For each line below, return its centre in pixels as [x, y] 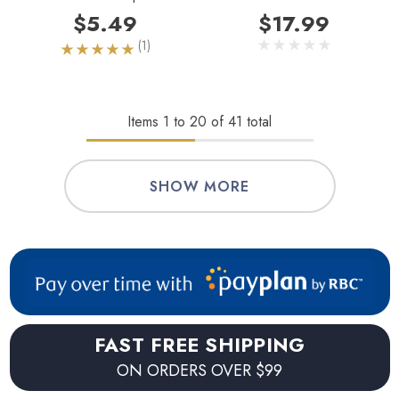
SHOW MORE [199, 187]
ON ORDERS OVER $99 [199, 371]
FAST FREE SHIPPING [199, 345]
